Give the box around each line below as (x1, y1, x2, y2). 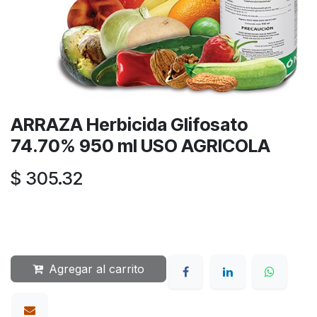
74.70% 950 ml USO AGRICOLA (11, 134, 270, 156)
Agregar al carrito (49, 261, 144, 276)
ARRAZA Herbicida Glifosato (11, 113, 248, 135)
